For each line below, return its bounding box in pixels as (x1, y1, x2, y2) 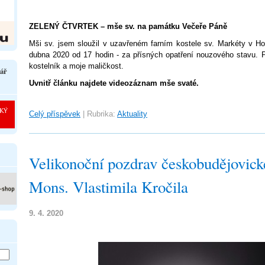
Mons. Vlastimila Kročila (29, 176, 188, 198)
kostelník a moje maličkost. (29, 62, 124, 70)
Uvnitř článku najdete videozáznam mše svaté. (29, 79, 199, 88)
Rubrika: (87, 109, 115, 118)
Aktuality (117, 109, 147, 118)
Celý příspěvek (29, 109, 80, 118)
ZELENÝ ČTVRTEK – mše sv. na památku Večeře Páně (29, 22, 227, 31)
